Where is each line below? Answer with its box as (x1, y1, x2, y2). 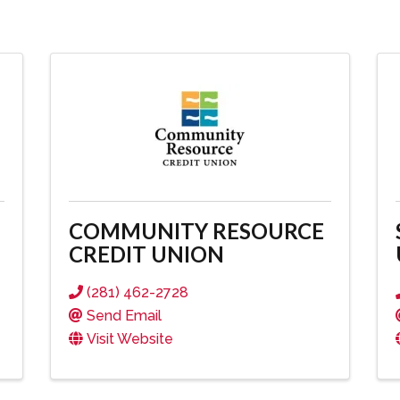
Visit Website (86, 330, 173, 347)
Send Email (86, 307, 162, 324)
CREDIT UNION (68, 241, 224, 267)
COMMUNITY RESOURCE (68, 218, 324, 244)
